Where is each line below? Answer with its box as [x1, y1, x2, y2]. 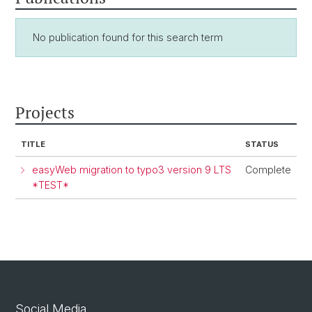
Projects [15, 102, 75, 123]
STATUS [245, 139, 279, 149]
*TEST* [32, 179, 69, 191]
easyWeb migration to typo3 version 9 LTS [32, 164, 231, 175]
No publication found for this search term [33, 31, 223, 43]
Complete [245, 164, 291, 175]
